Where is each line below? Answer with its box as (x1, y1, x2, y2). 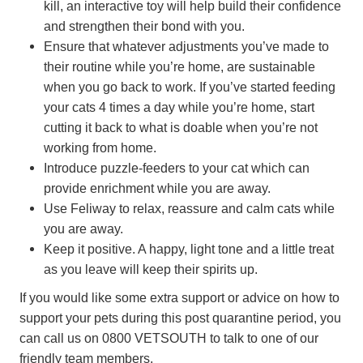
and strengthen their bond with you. (44, 18, 245, 33)
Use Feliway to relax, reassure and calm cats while (44, 200, 335, 216)
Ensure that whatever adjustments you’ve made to (44, 38, 329, 53)
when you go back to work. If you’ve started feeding (44, 79, 335, 94)
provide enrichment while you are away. (44, 180, 271, 195)
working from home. (44, 139, 156, 155)
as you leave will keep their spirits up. (44, 261, 258, 276)
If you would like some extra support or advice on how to (19, 289, 340, 305)
